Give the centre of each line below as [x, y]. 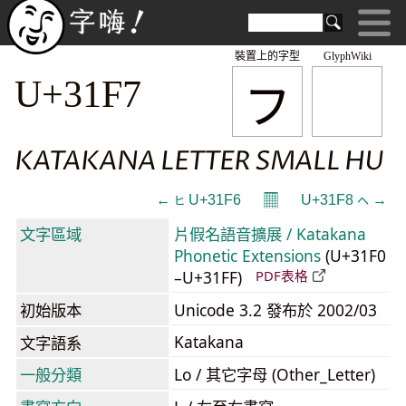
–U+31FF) [210, 277]
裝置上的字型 [267, 56]
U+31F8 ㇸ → [344, 200]
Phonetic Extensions [247, 256]
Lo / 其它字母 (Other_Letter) [275, 374]
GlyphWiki [347, 56]
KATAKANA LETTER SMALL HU [199, 161]
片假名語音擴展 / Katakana [270, 234]
